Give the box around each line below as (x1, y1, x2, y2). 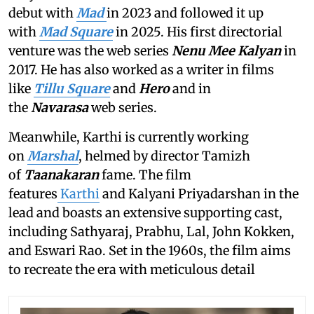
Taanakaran (24, 166, 99, 183)
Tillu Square (34, 80, 110, 97)
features (8, 185, 57, 202)
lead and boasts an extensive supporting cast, (8, 204, 282, 221)
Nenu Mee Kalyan (172, 42, 284, 59)
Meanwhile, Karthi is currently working (8, 128, 249, 145)
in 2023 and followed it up (107, 4, 264, 21)
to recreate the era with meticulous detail (8, 261, 255, 278)
